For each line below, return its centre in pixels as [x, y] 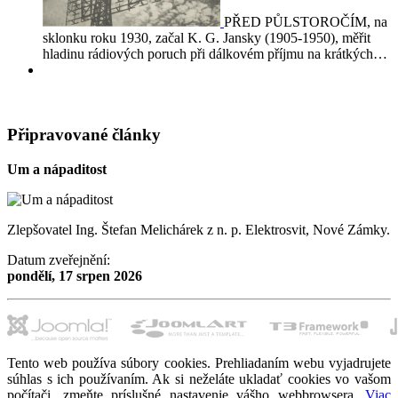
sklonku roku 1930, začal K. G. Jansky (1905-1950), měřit [207, 38]
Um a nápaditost [57, 169]
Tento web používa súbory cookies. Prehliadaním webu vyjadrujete [199, 362]
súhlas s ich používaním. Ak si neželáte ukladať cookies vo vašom [199, 378]
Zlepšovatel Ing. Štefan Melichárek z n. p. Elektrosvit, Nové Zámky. [199, 229]
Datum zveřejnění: [59, 259]
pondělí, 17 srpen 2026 [75, 275]
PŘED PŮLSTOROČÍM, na [306, 22]
